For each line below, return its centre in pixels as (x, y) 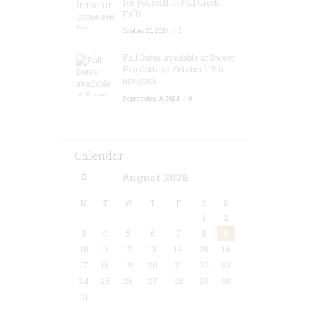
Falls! (134, 13)
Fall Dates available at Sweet (179, 58)
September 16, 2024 (151, 98)
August (142, 177)
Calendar (99, 156)
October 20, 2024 (146, 31)
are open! (141, 81)
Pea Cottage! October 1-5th (173, 69)
